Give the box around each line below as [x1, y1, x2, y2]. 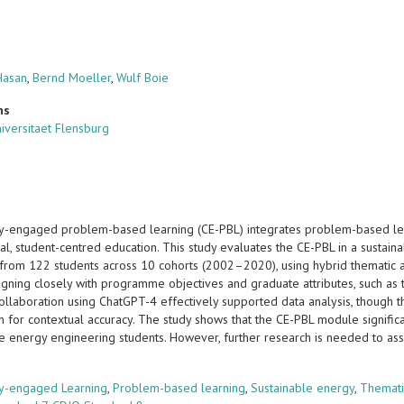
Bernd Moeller [32, 69, 112, 86]
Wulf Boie [116, 69, 170, 86]
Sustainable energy [251, 380, 355, 396]
